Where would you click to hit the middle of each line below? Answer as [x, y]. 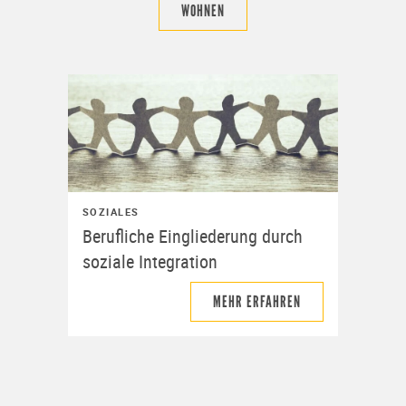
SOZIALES [111, 211]
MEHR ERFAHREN [257, 301]
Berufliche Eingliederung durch [192, 236]
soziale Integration [150, 261]
